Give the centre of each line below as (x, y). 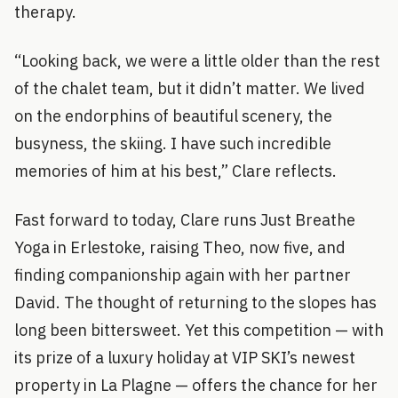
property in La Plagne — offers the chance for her (196, 385)
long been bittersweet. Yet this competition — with (199, 330)
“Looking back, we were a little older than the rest (197, 60)
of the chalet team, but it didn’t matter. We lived (190, 88)
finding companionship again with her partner (183, 275)
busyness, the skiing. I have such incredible (173, 143)
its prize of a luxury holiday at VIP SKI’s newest (185, 357)
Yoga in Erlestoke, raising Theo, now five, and (180, 247)
